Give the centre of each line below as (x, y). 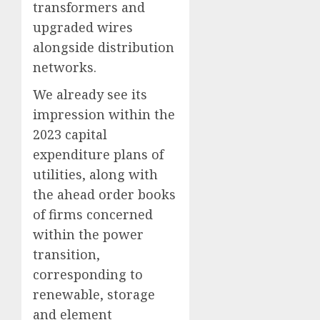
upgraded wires (83, 27)
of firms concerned (93, 215)
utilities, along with (95, 175)
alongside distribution (104, 47)
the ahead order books (104, 195)
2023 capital (70, 135)
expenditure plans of (98, 155)
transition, (66, 255)
